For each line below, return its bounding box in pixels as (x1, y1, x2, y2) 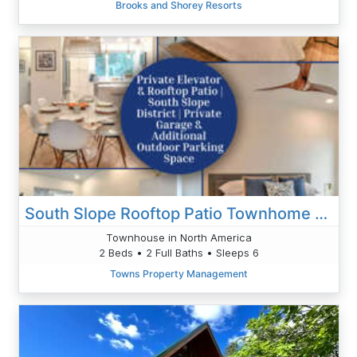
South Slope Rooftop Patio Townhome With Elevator (314, 203, 328, 223)
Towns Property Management (109, 267, 248, 280)
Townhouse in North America (105, 230, 252, 244)
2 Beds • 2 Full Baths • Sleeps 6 (98, 245, 259, 259)
